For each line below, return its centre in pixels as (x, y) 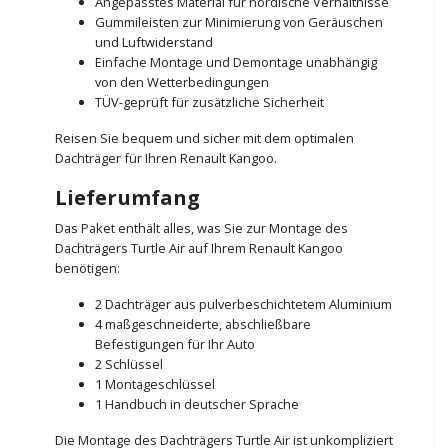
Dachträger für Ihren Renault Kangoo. (166, 157)
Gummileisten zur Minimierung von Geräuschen (239, 21)
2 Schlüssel (129, 363)
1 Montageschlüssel (155, 383)
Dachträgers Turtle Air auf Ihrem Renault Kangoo (199, 247)
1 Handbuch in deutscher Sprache (197, 403)
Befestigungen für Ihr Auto (175, 343)
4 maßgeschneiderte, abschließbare (203, 323)
